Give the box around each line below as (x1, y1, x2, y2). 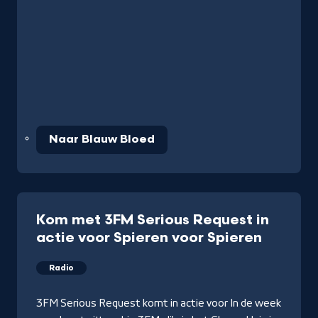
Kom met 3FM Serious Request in (36, 211, 269, 229)
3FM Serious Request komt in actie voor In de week (36, 297, 281, 309)
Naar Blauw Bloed (49, 132, 155, 146)
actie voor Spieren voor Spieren (36, 229, 262, 246)
